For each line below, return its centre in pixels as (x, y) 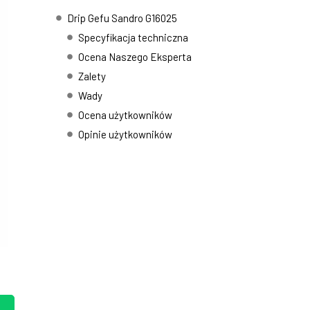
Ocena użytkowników (125, 115)
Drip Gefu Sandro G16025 (122, 18)
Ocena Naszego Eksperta (135, 57)
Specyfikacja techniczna (133, 37)
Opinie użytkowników (125, 134)
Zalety (92, 76)
